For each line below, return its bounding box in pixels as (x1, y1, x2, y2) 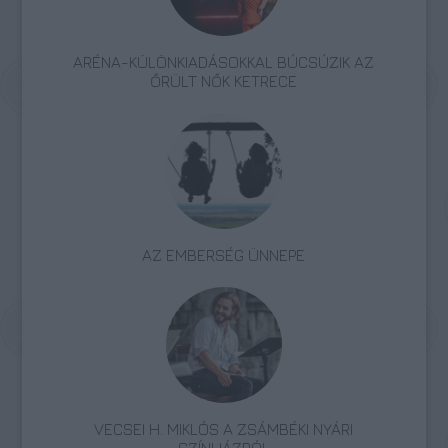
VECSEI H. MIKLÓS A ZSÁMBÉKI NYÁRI (94, 419, 354, 438)
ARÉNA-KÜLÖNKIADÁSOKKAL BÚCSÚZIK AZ (73, 52, 375, 71)
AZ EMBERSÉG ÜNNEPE (142, 245, 306, 264)
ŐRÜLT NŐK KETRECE (150, 71, 298, 90)
